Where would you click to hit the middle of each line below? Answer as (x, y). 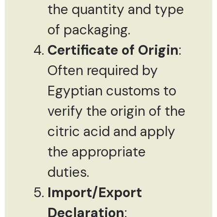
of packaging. (89, 30)
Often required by (103, 70)
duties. (68, 172)
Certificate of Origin (113, 50)
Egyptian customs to (112, 91)
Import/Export (95, 192)
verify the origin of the (116, 111)
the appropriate (97, 152)
